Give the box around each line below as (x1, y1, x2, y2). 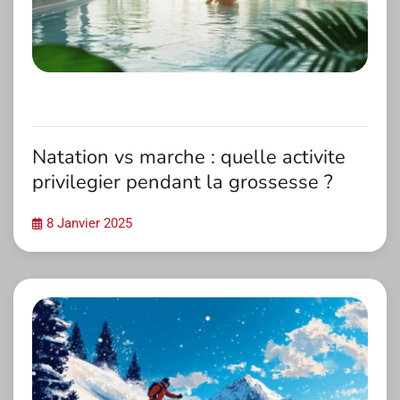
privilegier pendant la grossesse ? (32, 168, 333, 196)
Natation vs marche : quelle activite (32, 143, 346, 171)
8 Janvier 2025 (46, 215, 132, 231)
